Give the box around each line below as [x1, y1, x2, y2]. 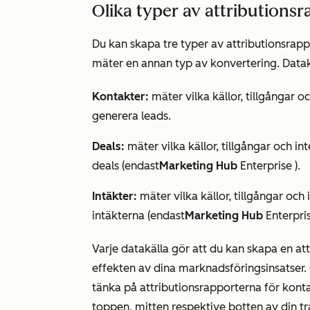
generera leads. [92, 109, 171, 122]
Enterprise [240, 159, 292, 172]
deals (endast [92, 159, 159, 172]
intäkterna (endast [92, 209, 185, 222]
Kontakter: [92, 90, 149, 103]
